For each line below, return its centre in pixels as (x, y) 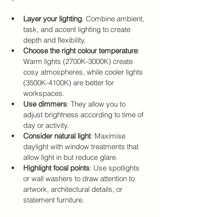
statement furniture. (54, 200)
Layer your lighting (53, 19)
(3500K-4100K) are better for (70, 83)
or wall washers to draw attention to (80, 178)
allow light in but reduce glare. (70, 157)
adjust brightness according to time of (84, 115)
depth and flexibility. (54, 40)
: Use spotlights (116, 168)
